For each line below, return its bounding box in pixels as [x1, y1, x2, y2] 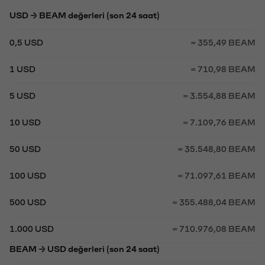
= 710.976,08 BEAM [172, 224, 256, 232]
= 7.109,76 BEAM [183, 117, 256, 126]
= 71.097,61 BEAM [177, 170, 256, 179]
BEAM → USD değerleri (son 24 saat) [9, 244, 160, 253]
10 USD [9, 117, 41, 126]
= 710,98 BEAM [190, 64, 256, 73]
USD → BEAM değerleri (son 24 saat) [9, 10, 160, 19]
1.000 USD [9, 224, 54, 232]
